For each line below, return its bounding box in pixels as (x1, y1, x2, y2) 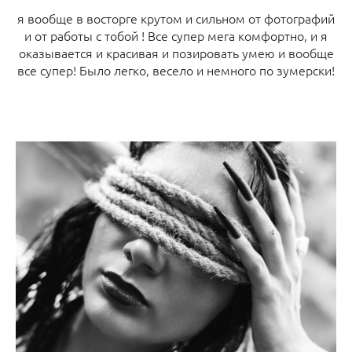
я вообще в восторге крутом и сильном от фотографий (17, 9, 335, 27)
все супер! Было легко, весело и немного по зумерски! (17, 61, 335, 79)
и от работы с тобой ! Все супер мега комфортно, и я (24, 27, 328, 45)
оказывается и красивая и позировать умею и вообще (18, 44, 334, 62)
